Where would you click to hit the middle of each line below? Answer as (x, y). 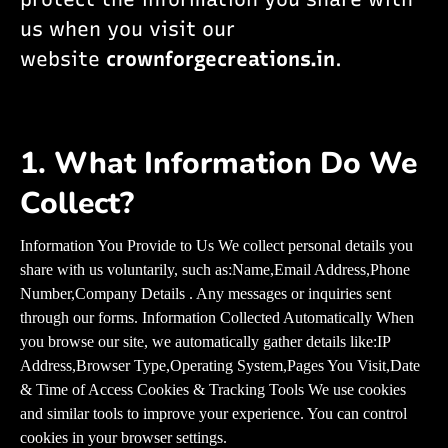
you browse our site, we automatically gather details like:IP (205, 342)
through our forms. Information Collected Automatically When (217, 318)
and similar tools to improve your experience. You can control (213, 414)
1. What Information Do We (218, 164)
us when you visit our (127, 29)
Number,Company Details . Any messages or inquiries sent (205, 294)
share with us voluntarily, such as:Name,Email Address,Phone (215, 270)
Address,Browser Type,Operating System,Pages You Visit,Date (220, 366)
